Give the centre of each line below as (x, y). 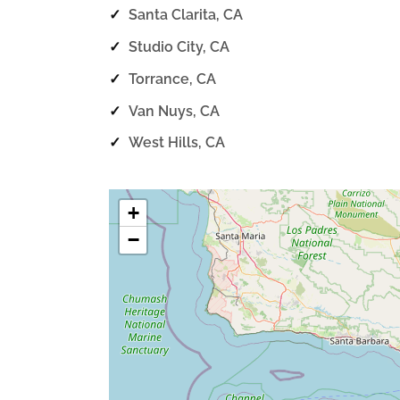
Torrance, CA (172, 79)
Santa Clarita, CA (185, 15)
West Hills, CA (176, 143)
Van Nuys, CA (174, 111)
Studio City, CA (179, 47)
